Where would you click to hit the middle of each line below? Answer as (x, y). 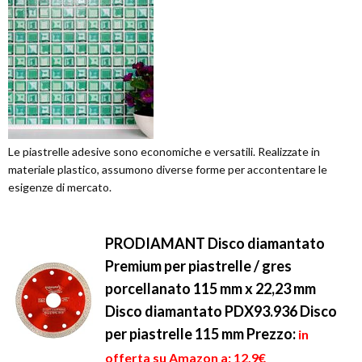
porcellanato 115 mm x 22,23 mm (210, 288)
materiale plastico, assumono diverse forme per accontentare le (168, 169)
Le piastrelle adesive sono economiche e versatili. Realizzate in (164, 152)
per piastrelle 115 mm (176, 334)
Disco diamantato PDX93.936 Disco (221, 311)
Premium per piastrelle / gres (198, 266)
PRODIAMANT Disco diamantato (215, 243)
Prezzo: (271, 334)
